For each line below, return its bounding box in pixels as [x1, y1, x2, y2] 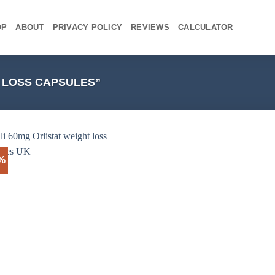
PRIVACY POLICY [52, 23, 123, 32]
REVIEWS [131, 23, 170, 32]
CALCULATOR [178, 23, 233, 32]
